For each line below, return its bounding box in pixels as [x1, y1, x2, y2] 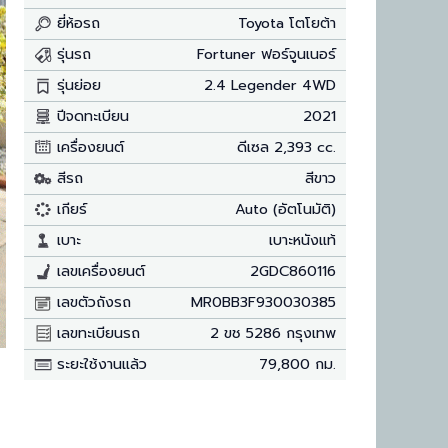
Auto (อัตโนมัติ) [235, 197, 337, 220]
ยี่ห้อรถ [51, 11, 100, 34]
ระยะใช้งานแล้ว [51, 352, 147, 375]
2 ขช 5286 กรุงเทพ [210, 321, 337, 344]
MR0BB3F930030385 [191, 290, 337, 313]
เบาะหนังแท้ [269, 228, 337, 251]
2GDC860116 [250, 259, 337, 282]
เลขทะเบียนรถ [51, 321, 140, 344]
